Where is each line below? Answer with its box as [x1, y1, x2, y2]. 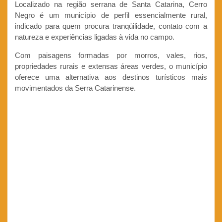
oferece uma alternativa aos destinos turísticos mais [15, 73, 207, 82]
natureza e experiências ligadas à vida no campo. [15, 33, 174, 42]
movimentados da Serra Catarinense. [15, 84, 136, 93]
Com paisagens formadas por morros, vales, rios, [15, 51, 207, 60]
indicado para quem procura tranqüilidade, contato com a [15, 22, 207, 31]
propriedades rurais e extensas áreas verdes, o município [15, 62, 207, 71]
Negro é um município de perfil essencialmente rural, [15, 11, 207, 20]
